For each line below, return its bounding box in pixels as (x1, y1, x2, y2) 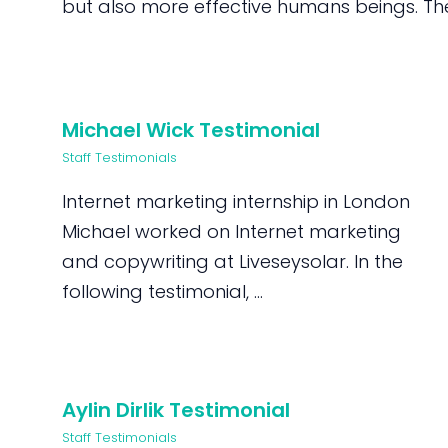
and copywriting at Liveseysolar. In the (62, 249, 404, 274)
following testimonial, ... (62, 279, 264, 304)
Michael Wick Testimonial (62, 116, 321, 144)
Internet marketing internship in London (62, 189, 411, 214)
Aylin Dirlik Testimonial (62, 396, 291, 424)
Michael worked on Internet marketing (62, 219, 402, 244)
